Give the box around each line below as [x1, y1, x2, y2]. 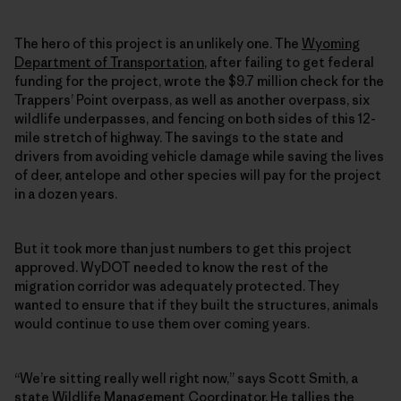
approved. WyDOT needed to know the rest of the [14, 259, 328, 277]
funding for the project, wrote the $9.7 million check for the [14, 73, 384, 90]
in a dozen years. [14, 185, 117, 203]
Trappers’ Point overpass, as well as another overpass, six [14, 91, 370, 109]
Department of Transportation [14, 54, 204, 72]
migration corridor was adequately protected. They [14, 277, 339, 295]
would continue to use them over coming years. [14, 315, 310, 333]
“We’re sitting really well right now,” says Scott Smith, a [14, 370, 358, 388]
